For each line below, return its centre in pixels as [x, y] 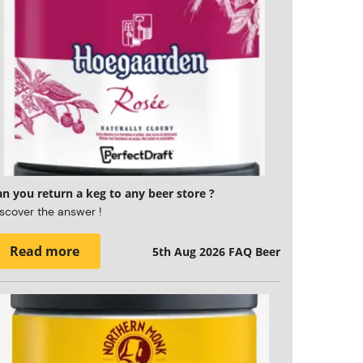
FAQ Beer [254, 251]
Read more [45, 251]
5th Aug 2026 [189, 251]
